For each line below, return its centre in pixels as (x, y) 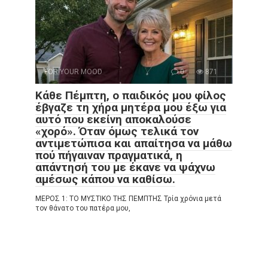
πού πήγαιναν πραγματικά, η (109, 155)
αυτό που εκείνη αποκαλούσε (113, 119)
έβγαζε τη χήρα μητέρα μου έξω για (131, 107)
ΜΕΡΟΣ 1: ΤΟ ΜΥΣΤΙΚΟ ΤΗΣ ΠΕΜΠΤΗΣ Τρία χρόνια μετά (128, 198)
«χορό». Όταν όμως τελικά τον (117, 131)
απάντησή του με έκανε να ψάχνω (125, 167)
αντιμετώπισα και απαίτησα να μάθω (134, 143)
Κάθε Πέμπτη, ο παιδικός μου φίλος (131, 95)
